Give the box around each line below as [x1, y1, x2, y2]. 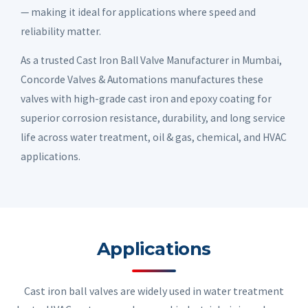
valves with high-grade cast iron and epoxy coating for [21, 91, 272, 105]
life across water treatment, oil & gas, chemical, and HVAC [21, 130, 287, 144]
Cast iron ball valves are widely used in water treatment [24, 283, 284, 298]
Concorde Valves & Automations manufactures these [21, 72, 263, 86]
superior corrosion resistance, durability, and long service [21, 111, 285, 124]
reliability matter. [21, 24, 101, 38]
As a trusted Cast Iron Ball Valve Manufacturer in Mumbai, [21, 53, 282, 67]
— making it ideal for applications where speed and [21, 5, 256, 19]
